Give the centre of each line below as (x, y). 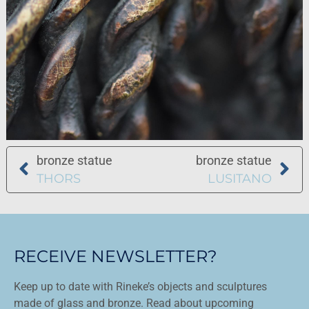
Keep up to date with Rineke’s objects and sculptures (141, 286)
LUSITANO (239, 178)
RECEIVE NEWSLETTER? (116, 256)
